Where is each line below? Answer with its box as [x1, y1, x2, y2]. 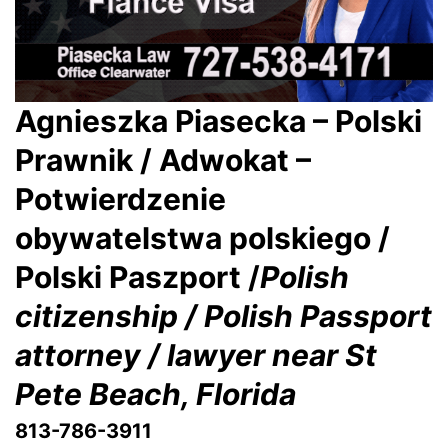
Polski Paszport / [15, 258, 260, 295]
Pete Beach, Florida [15, 375, 296, 412]
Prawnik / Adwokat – [15, 141, 311, 178]
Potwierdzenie [15, 180, 226, 217]
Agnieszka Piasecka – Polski [15, 102, 422, 139]
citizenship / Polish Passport [15, 297, 432, 334]
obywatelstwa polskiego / [15, 219, 390, 256]
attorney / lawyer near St [15, 336, 377, 373]
